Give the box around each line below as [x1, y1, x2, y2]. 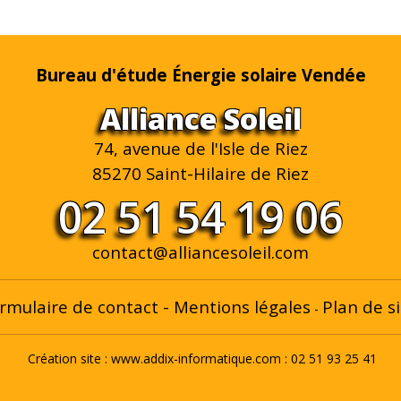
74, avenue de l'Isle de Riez [93, 137, 308, 159]
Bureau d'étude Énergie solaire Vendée [35, 64, 366, 86]
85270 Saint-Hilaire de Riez [92, 162, 309, 184]
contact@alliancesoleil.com [92, 241, 309, 263]
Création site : [24, 350, 111, 367]
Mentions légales [173, 295, 311, 318]
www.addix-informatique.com [111, 350, 281, 367]
